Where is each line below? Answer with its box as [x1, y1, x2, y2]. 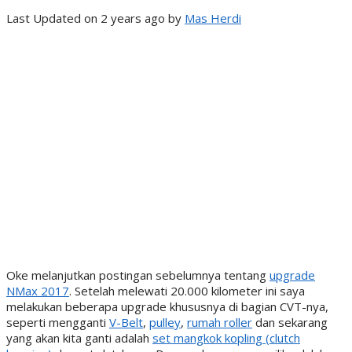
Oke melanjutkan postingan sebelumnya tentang [6, 267, 269, 284]
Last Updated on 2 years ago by [6, 10, 185, 27]
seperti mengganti [6, 314, 109, 331]
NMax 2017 [6, 283, 69, 299]
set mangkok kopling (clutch [152, 330, 300, 346]
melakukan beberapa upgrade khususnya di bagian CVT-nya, [6, 299, 328, 315]
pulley [149, 314, 181, 331]
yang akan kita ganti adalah [6, 330, 152, 346]
